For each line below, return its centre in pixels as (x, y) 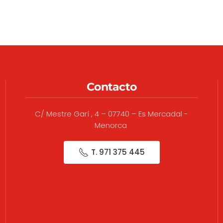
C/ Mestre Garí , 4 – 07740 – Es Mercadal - (111, 114)
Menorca (111, 125)
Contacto (111, 87)
